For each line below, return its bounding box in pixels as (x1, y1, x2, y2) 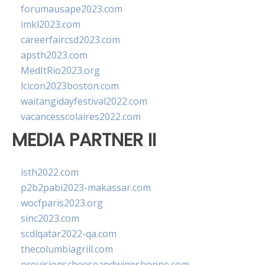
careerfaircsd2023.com (21, 33, 120, 46)
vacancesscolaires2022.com (21, 110, 141, 123)
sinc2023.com (21, 212, 79, 225)
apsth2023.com (21, 49, 88, 62)
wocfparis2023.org (21, 196, 103, 210)
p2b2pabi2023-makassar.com (21, 181, 151, 195)
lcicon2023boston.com (21, 79, 119, 92)
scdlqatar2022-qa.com (21, 227, 117, 241)
